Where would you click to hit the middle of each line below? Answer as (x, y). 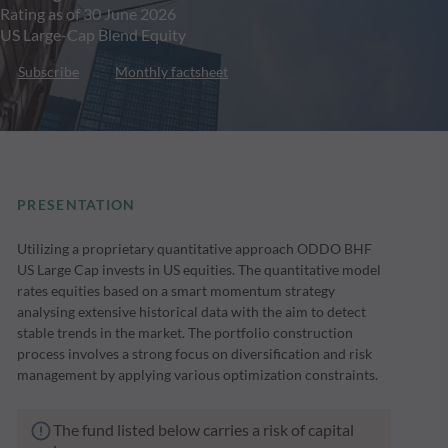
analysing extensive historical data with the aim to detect (192, 312)
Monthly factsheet (171, 71)
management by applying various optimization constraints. (198, 375)
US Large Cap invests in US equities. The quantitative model (199, 270)
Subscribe (48, 71)
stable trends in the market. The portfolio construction (185, 333)
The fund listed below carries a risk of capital (204, 430)
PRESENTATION (76, 205)
